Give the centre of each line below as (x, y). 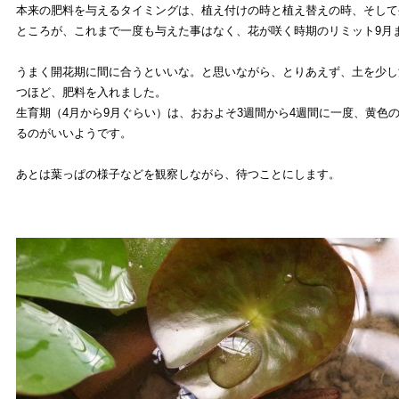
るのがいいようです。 (74, 133)
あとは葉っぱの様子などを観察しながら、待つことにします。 (178, 174)
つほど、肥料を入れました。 (91, 92)
